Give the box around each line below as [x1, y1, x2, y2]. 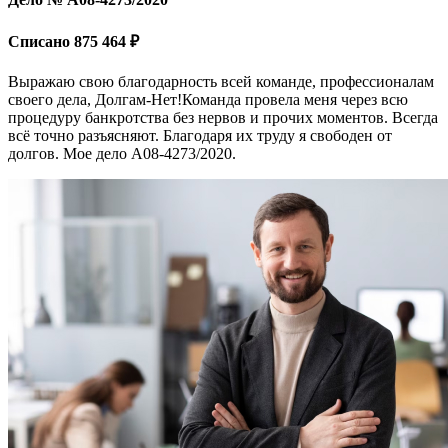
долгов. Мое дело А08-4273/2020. [8, 145, 236, 163]
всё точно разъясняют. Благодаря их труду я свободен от [8, 127, 392, 145]
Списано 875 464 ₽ [8, 32, 139, 50]
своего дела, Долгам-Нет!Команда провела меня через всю [8, 91, 408, 109]
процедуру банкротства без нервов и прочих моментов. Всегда [8, 109, 438, 127]
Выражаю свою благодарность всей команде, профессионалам [8, 73, 434, 91]
